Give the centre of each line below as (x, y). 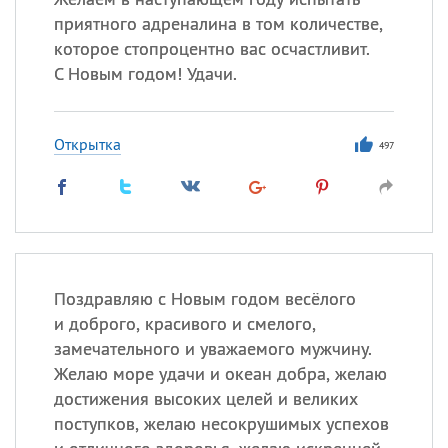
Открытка (87, 144)
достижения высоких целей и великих (205, 398)
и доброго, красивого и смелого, (184, 323)
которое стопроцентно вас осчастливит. (211, 48)
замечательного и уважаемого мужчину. (212, 348)
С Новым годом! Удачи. (145, 73)
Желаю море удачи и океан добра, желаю (220, 373)
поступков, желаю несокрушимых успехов (221, 423)
